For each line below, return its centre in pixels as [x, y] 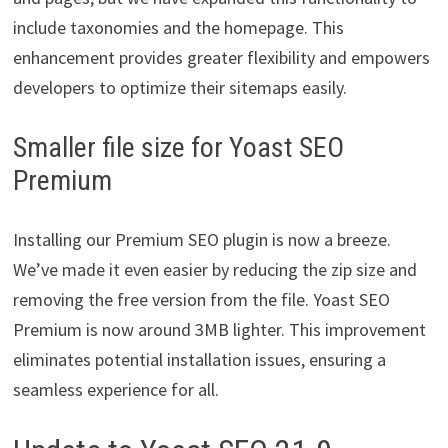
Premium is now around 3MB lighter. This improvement [219, 330]
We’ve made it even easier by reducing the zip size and [214, 270]
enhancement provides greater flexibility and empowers [221, 58]
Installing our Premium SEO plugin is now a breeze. [201, 240]
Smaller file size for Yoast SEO [178, 148]
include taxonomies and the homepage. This [178, 28]
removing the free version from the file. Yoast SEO [201, 300]
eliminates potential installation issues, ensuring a [199, 360]
